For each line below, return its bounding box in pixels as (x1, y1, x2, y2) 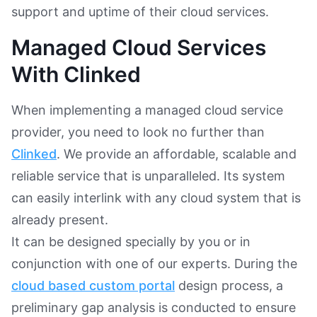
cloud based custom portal (11, 277, 175, 293)
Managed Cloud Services (11, 34, 266, 60)
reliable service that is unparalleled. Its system (11, 168, 285, 183)
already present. (11, 212, 112, 227)
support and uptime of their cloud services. (11, 4, 272, 19)
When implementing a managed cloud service (11, 102, 283, 117)
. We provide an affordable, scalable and (57, 146, 296, 161)
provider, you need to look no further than (11, 124, 265, 139)
